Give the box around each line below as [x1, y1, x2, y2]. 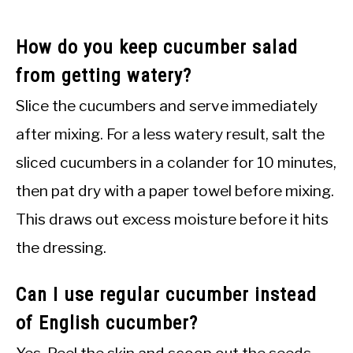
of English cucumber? [16, 311, 198, 334]
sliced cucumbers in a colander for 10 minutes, [16, 152, 336, 172]
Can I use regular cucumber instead [16, 283, 317, 306]
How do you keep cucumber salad [16, 35, 298, 58]
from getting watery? [16, 64, 191, 87]
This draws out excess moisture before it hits [16, 209, 329, 229]
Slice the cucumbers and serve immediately [16, 95, 318, 115]
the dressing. [16, 237, 106, 257]
